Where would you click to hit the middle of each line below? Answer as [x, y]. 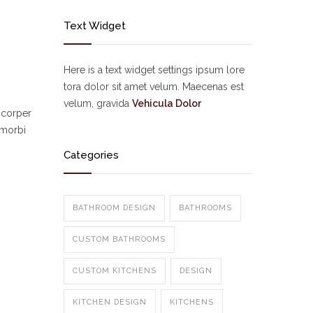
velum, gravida [98, 103]
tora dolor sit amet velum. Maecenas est [154, 87]
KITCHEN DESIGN [110, 302]
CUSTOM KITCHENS [115, 271]
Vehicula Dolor [167, 103]
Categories [91, 155]
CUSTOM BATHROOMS [119, 239]
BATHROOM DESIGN [114, 208]
